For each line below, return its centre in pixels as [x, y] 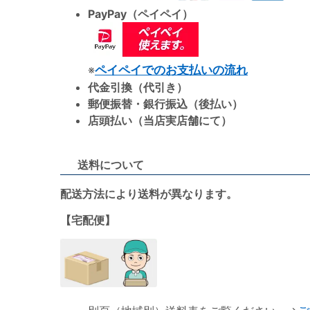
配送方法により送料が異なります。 [149, 194]
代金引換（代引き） [138, 88]
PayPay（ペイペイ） [140, 14]
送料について [111, 165]
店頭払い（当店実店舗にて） [160, 121]
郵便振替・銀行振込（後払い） [165, 104]
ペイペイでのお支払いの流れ [171, 70]
